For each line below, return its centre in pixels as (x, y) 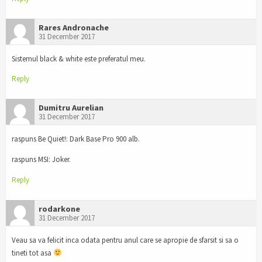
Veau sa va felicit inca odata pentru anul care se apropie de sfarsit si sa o (125, 240)
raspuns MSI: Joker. (41, 160)
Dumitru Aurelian (71, 108)
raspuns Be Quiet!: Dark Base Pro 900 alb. (76, 139)
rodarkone (59, 208)
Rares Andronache (74, 27)
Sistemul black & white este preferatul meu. (79, 58)
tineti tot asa (32, 253)
